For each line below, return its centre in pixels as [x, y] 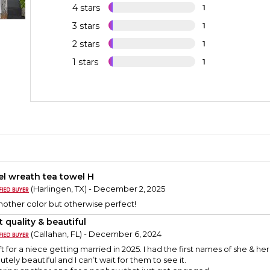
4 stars [86, 8]
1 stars [86, 62]
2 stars [86, 44]
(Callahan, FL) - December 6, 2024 [95, 234]
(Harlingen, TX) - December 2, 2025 [97, 189]
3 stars [86, 26]
